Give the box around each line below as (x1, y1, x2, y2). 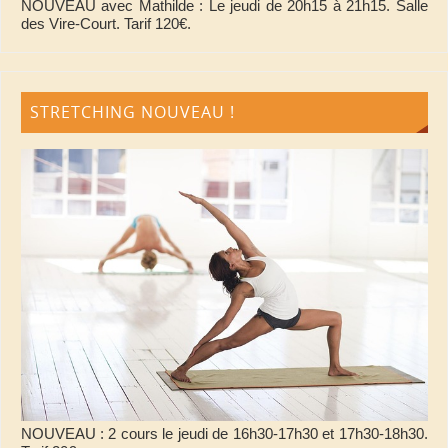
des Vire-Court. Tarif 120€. (20, 14, 191, 32)
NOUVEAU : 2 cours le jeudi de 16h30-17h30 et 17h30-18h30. (20, 424, 428, 442)
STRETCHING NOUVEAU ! (30, 101, 236, 124)
